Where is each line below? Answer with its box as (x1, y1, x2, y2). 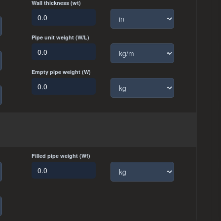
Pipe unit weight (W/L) (32, 34, 89, 41)
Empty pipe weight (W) (32, 68, 91, 75)
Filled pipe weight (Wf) (32, 152, 90, 159)
